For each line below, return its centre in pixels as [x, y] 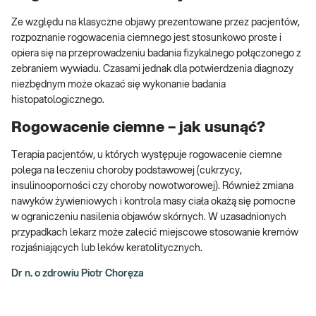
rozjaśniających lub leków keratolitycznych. [108, 249]
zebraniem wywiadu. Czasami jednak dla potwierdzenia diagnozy [152, 69]
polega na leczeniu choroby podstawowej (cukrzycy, [127, 171]
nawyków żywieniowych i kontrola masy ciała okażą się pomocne [153, 202]
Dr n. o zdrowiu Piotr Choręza [78, 274]
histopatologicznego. [58, 100]
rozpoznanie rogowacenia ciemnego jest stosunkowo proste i [146, 38]
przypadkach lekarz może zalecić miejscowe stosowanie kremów [155, 233]
